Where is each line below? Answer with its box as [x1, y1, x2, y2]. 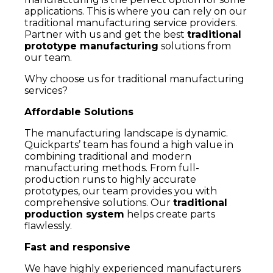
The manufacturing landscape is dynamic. [24, 127, 228, 140]
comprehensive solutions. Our [24, 197, 173, 209]
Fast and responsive [24, 241, 130, 253]
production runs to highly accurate [24, 174, 196, 186]
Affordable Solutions [24, 106, 133, 118]
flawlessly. [24, 220, 72, 232]
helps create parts [124, 208, 215, 221]
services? [24, 85, 68, 97]
